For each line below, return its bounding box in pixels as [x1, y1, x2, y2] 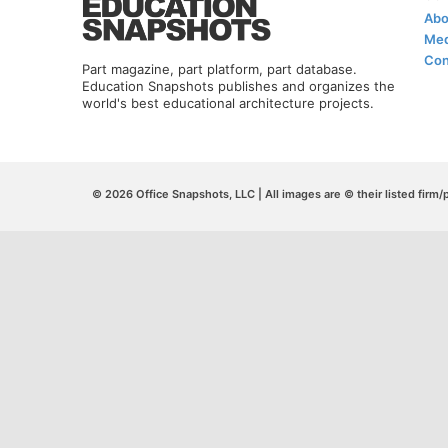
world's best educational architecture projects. [82, 95, 374, 111]
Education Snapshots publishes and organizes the [82, 78, 395, 94]
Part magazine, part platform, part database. [82, 61, 357, 77]
